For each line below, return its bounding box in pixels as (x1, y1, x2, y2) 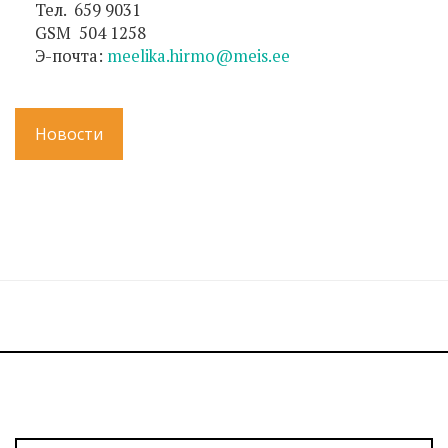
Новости (35, 122, 103, 145)
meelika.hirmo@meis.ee (107, 44, 290, 67)
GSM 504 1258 (35, 21, 150, 44)
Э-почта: (35, 44, 107, 67)
